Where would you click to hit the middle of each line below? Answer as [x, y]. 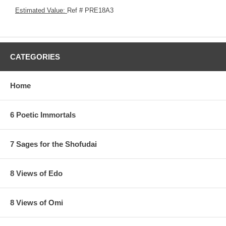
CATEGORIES [35, 56]
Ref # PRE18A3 [90, 10]
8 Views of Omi [37, 202]
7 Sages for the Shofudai [53, 144]
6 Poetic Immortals [43, 115]
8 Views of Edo [36, 173]
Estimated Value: [41, 10]
